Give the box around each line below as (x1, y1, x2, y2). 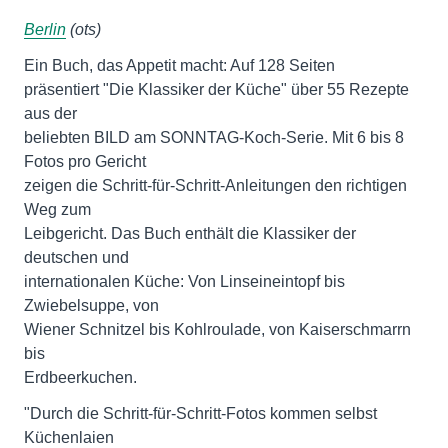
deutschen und (24, 249, 129, 266)
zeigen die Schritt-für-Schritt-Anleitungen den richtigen (24, 177, 407, 194)
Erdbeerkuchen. (24, 369, 137, 386)
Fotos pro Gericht (24, 153, 146, 170)
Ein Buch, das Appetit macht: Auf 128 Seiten (24, 57, 335, 74)
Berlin (24, 21, 66, 38)
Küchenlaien (24, 429, 114, 446)
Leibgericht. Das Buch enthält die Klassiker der (24, 225, 356, 242)
